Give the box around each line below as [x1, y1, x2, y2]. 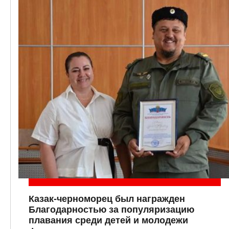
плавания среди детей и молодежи [29, 215, 188, 226]
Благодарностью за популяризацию [29, 204, 194, 215]
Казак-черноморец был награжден [29, 194, 185, 204]
